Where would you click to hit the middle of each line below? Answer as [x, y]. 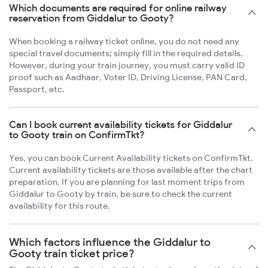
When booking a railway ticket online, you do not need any [124, 42]
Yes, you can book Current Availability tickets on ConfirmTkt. [131, 158]
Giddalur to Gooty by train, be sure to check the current [121, 194]
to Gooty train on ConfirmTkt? [77, 135]
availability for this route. [60, 206]
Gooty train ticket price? [72, 254]
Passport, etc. [37, 89]
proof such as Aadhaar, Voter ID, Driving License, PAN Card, [128, 77]
